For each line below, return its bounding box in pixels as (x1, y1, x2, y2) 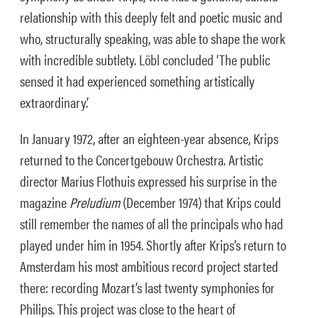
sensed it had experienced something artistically (20, 70, 255, 91)
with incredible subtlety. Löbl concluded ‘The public (20, 49, 270, 70)
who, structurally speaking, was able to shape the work (20, 28, 285, 48)
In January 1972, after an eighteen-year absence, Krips (20, 128, 278, 148)
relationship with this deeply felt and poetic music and (20, 6, 283, 27)
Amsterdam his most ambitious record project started (20, 256, 278, 276)
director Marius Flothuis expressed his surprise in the (20, 170, 277, 191)
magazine (20, 192, 70, 212)
